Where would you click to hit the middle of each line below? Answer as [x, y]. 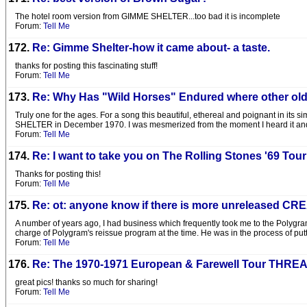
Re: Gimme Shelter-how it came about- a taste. [151, 48]
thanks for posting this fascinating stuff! [86, 66]
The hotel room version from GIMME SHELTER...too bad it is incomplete [148, 16]
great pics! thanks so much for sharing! [86, 282]
